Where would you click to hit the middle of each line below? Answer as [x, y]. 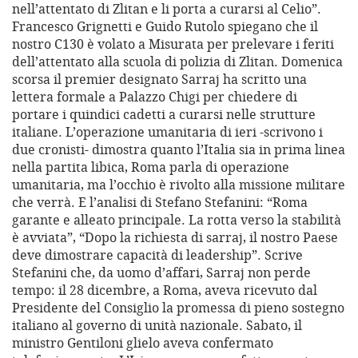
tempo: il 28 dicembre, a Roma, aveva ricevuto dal [165, 290]
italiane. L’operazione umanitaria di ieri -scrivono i [167, 132]
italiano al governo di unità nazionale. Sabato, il [157, 326]
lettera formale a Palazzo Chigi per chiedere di [155, 97]
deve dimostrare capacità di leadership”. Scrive [157, 255]
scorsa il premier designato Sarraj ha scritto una [159, 80]
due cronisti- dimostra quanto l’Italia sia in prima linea [179, 150]
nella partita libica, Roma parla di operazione [151, 167]
